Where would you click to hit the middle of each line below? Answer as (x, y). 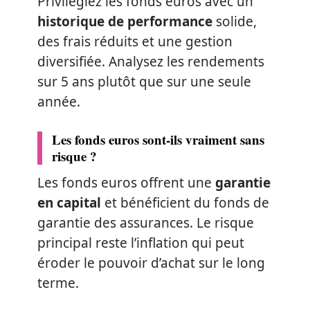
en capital (69, 203)
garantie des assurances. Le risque (146, 223)
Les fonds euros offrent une (126, 183)
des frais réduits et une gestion (135, 42)
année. (59, 102)
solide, (235, 21)
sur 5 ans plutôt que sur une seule (144, 82)
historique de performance (125, 21)
